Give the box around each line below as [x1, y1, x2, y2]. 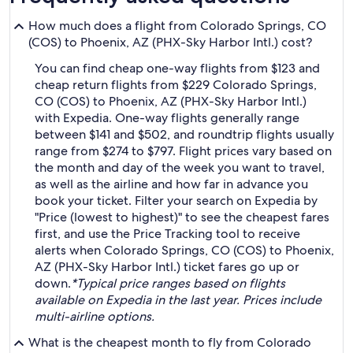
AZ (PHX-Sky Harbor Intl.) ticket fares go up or [35, 258, 299, 275]
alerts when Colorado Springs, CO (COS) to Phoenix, [35, 242, 334, 258]
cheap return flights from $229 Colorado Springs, [35, 76, 317, 93]
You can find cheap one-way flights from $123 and [35, 60, 320, 76]
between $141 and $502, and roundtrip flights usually [35, 126, 334, 143]
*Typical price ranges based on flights [71, 275, 285, 292]
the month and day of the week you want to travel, [35, 159, 325, 176]
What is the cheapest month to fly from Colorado [28, 334, 311, 351]
